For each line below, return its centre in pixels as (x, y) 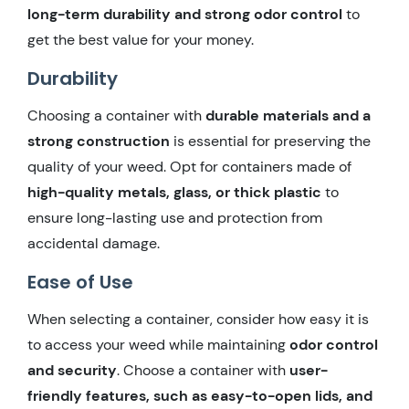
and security (72, 370)
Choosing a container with (115, 115)
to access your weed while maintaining (157, 344)
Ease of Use (80, 282)
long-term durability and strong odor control (185, 14)
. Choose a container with (201, 370)
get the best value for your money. (141, 39)
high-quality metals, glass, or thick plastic (174, 192)
